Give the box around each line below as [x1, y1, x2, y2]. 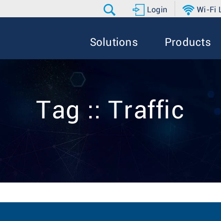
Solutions [89, 37, 138, 48]
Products [164, 37, 211, 48]
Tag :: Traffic [36, 98, 185, 124]
